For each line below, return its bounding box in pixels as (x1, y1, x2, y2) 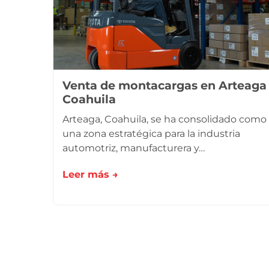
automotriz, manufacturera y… (62, 142, 205, 154)
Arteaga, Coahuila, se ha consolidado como (62, 113, 267, 125)
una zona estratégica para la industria (62, 128, 240, 139)
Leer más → (62, 169, 118, 180)
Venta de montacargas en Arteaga (62, 78, 267, 92)
